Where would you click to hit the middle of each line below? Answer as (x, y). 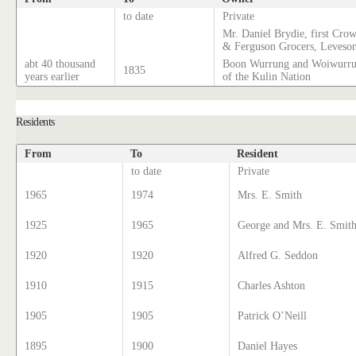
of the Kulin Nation (267, 76)
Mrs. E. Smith (270, 195)
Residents (35, 121)
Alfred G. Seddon (278, 255)
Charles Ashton (272, 285)
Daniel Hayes (268, 346)
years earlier (52, 76)
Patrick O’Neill (273, 315)
